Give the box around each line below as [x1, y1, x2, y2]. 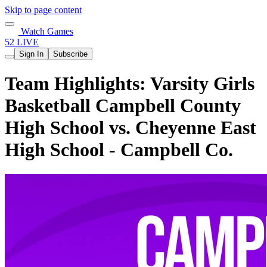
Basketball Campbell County [5, 95, 241, 117]
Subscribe [53, 49, 88, 58]
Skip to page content [5, 5, 82, 15]
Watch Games [18, 26, 73, 36]
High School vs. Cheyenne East [5, 117, 256, 139]
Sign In [19, 49, 44, 58]
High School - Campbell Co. [5, 139, 233, 161]
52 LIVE [5, 37, 39, 47]
